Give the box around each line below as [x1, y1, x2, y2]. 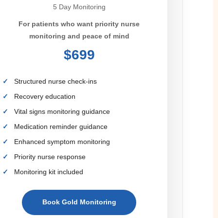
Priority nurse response [14, 152, 86, 161]
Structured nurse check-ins [14, 77, 97, 85]
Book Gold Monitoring [42, 198, 116, 206]
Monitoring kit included [14, 167, 84, 176]
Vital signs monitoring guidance [14, 107, 110, 115]
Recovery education [14, 92, 76, 100]
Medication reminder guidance [14, 122, 108, 130]
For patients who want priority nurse [18, 19, 140, 28]
